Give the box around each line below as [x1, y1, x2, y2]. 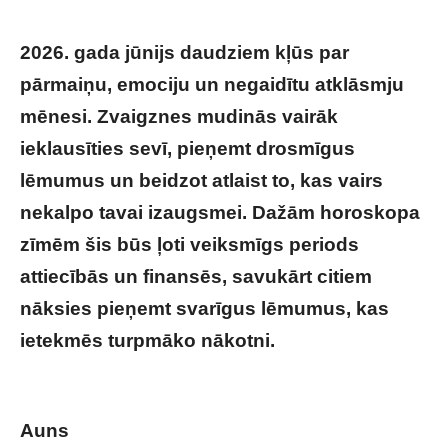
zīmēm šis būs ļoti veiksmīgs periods [20, 234, 359, 255]
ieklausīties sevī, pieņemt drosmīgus [20, 138, 355, 159]
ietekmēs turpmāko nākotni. [20, 330, 280, 351]
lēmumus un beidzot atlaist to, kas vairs [20, 170, 383, 191]
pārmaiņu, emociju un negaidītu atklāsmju [20, 74, 404, 95]
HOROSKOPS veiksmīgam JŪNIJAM [20, 362, 341, 383]
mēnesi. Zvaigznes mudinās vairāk [20, 106, 338, 127]
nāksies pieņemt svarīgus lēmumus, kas [20, 298, 389, 319]
